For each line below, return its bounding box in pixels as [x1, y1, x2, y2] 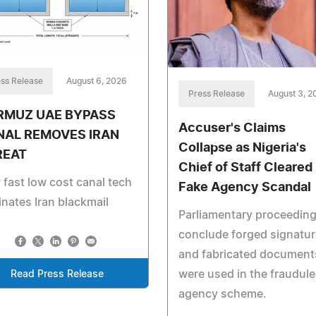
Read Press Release [10, 269, 104, 279]
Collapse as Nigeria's [178, 141, 306, 154]
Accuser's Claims [178, 121, 286, 135]
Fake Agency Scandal [178, 181, 311, 194]
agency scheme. [178, 288, 267, 300]
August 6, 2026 [66, 76, 127, 85]
